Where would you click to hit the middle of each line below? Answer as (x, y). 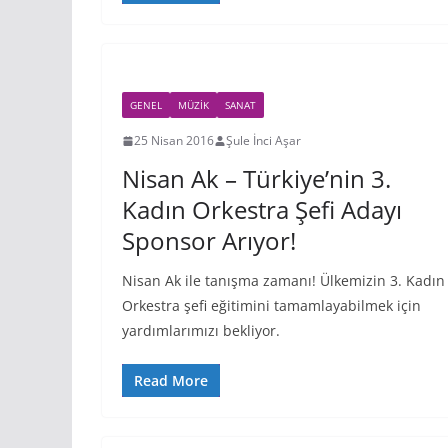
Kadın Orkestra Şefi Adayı (262, 209)
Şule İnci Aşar (263, 140)
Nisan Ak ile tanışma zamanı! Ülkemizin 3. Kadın (283, 280)
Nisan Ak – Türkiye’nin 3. (256, 178)
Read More (171, 380)
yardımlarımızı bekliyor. (201, 330)
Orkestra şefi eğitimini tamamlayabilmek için (271, 305)
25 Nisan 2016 (174, 140)
